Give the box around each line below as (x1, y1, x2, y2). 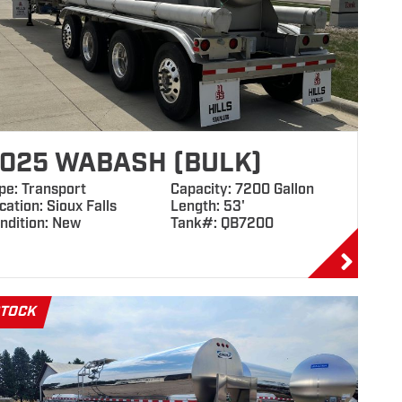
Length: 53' (170, 197, 245, 216)
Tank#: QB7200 (170, 214, 274, 233)
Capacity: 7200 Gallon (170, 180, 314, 199)
